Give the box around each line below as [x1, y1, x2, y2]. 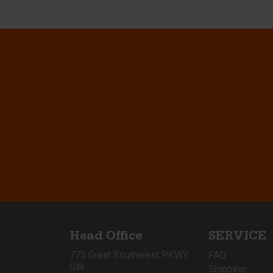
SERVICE [208, 232, 266, 244]
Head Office [69, 232, 142, 244]
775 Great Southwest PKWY [69, 249, 188, 261]
